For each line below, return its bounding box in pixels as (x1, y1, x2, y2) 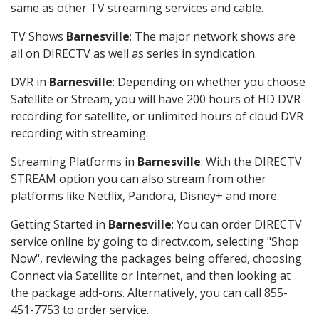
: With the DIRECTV (201, 154, 302, 170)
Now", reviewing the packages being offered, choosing (11, 251, 302, 267)
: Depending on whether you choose (113, 74, 305, 90)
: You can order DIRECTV (172, 216, 302, 233)
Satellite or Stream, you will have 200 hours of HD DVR (11, 91, 300, 108)
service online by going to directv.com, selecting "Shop (11, 234, 299, 250)
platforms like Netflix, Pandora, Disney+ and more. (11, 188, 279, 204)
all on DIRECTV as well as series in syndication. (11, 46, 257, 62)
